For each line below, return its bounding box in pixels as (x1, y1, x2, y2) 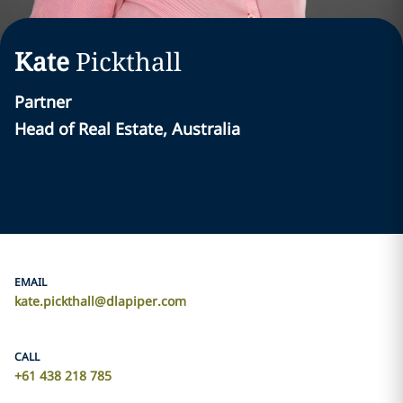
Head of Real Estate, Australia (14, 118, 240, 139)
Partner (14, 91, 71, 112)
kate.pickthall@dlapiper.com (14, 292, 186, 309)
